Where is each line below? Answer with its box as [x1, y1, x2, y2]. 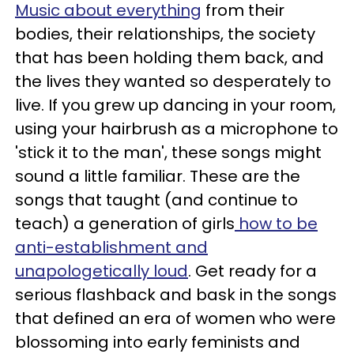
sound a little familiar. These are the [15, 165, 300, 187]
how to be [235, 213, 318, 235]
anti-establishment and [15, 236, 208, 258]
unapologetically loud [15, 260, 188, 282]
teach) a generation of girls [15, 213, 235, 235]
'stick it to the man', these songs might [15, 141, 322, 164]
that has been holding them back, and [15, 47, 324, 69]
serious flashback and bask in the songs [15, 284, 337, 306]
